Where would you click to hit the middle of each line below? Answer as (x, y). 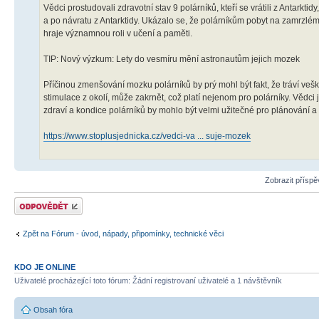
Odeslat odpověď (44, 201)
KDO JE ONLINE (45, 267)
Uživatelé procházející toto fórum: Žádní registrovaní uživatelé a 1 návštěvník (148, 280)
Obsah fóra (53, 310)
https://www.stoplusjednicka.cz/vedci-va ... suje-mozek (147, 136)
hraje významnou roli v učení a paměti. (118, 33)
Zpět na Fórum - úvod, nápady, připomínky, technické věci (123, 234)
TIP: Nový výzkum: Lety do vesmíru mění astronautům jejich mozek (172, 59)
